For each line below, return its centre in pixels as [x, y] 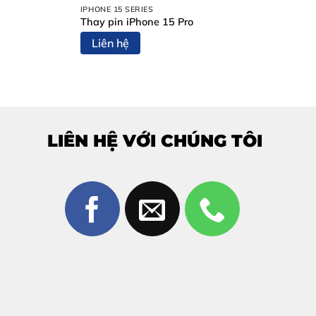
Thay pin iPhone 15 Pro [136, 22]
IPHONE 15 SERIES [117, 9]
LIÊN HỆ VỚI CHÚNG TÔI [152, 141]
